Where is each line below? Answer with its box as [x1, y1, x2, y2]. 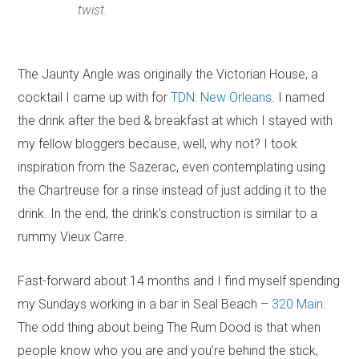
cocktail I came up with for [18, 90, 171, 106]
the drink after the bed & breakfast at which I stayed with [18, 113, 333, 129]
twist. [78, 2, 108, 18]
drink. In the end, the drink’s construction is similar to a [18, 206, 318, 222]
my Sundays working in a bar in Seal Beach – [18, 296, 272, 313]
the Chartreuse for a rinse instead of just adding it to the [18, 183, 328, 199]
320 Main [272, 296, 324, 313]
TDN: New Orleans [171, 90, 272, 106]
